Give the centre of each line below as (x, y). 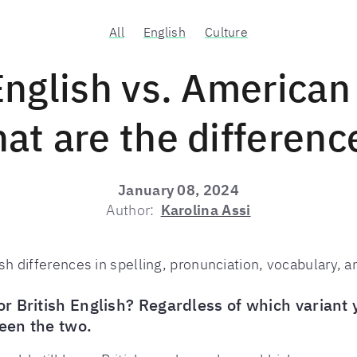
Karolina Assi (206, 210)
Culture (226, 32)
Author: (130, 210)
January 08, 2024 (178, 190)
